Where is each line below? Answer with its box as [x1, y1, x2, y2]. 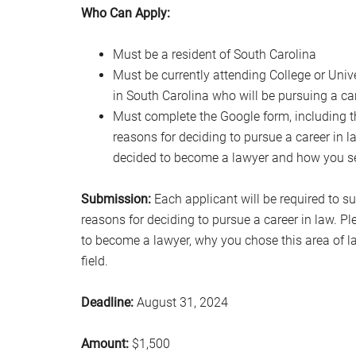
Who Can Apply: [81, 6, 170, 21]
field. [81, 253, 108, 269]
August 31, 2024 [133, 295, 228, 310]
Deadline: [81, 295, 133, 310]
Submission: [81, 192, 151, 207]
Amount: [81, 336, 129, 351]
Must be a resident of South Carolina [113, 47, 316, 62]
